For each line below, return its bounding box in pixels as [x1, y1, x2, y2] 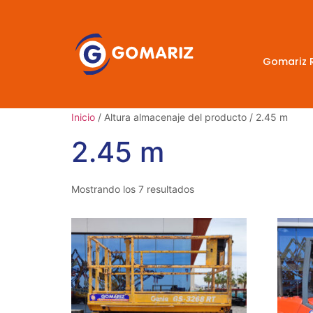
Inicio [71, 111, 95, 124]
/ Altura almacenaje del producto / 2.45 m [95, 111, 288, 124]
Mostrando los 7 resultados [71, 183, 194, 196]
